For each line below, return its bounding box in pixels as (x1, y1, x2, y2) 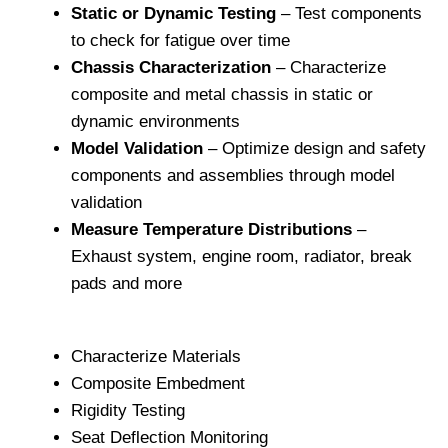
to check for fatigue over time (71, 31, 290, 51)
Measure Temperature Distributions (71, 220, 352, 240)
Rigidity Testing (71, 400, 185, 420)
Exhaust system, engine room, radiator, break (71, 247, 412, 267)
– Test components (276, 4, 422, 24)
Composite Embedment (71, 373, 245, 393)
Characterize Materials (71, 346, 241, 366)
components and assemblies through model (71, 166, 395, 186)
